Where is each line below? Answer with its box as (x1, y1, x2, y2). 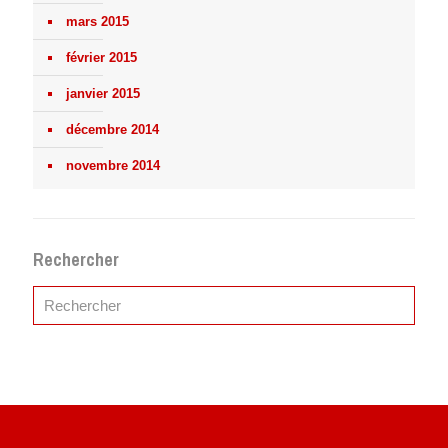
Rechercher (33, 247, 119, 273)
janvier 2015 (66, 86, 140, 102)
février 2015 (66, 50, 137, 66)
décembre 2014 (66, 122, 159, 138)
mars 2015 (66, 14, 129, 30)
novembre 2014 (66, 158, 160, 174)
